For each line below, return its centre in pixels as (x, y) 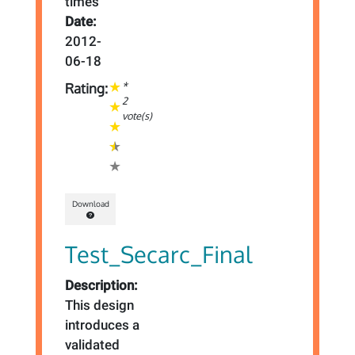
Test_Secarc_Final (159, 254)
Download (90, 204)
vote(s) (137, 116)
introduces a (103, 324)
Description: (102, 285)
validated (93, 344)
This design (100, 305)
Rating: (87, 89)
